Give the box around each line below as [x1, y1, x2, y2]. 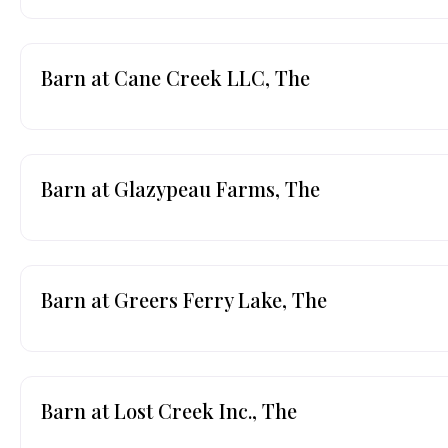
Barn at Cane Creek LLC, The [41, 63, 310, 91]
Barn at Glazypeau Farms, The [41, 174, 320, 202]
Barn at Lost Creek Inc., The [41, 396, 297, 424]
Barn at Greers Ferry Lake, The [41, 285, 327, 313]
